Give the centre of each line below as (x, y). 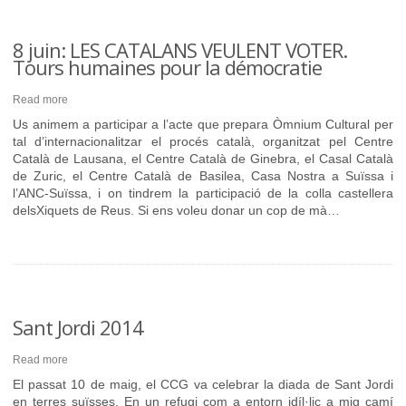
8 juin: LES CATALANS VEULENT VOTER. (180, 50)
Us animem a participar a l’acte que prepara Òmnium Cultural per (203, 124)
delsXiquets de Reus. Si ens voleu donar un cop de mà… (176, 210)
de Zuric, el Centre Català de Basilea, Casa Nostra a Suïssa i (203, 176)
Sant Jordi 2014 (78, 327)
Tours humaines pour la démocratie (167, 67)
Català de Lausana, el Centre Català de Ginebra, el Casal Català (203, 159)
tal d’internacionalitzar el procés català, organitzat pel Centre (203, 141)
